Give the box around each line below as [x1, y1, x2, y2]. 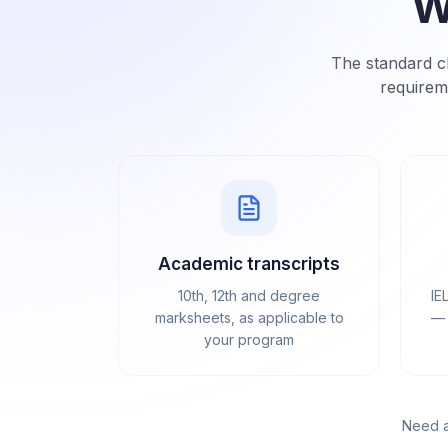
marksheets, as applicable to [154, 309, 344, 327]
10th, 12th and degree [178, 287, 320, 305]
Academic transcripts [158, 254, 340, 275]
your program [204, 331, 294, 349]
